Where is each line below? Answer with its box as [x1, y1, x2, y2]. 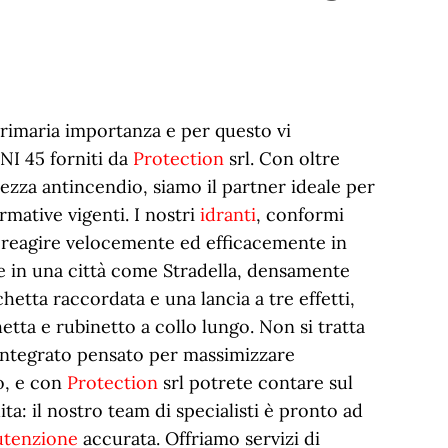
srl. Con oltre [224, 147, 341, 170]
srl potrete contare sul [158, 371, 354, 394]
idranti [200, 203, 257, 226]
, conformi [256, 203, 345, 226]
